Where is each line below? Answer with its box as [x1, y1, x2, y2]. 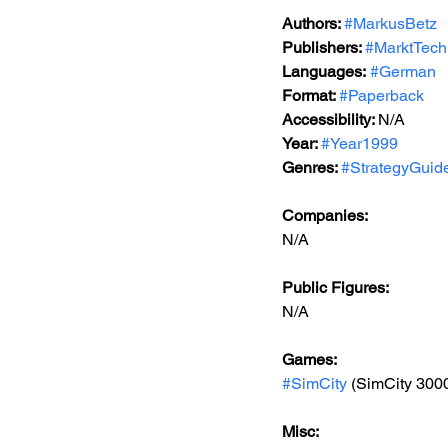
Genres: [282, 158, 341, 177]
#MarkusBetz [344, 14, 437, 33]
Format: [282, 86, 339, 105]
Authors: [282, 14, 344, 33]
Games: [282, 350, 340, 369]
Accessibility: [282, 110, 378, 129]
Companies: [282, 206, 368, 225]
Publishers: [282, 38, 365, 57]
